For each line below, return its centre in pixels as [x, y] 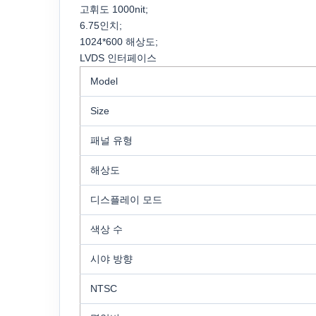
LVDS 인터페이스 [118, 58]
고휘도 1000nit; [114, 10]
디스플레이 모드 [126, 200]
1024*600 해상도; [119, 42]
